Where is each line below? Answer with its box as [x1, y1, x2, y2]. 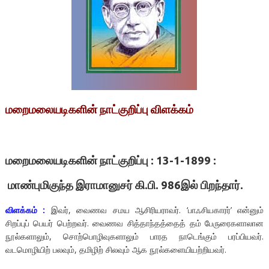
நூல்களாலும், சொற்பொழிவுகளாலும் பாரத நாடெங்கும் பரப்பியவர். [5, 230, 264, 242]
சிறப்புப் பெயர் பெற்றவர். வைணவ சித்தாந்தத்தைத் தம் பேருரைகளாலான [5, 217, 264, 229]
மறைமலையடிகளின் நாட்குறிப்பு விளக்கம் [5, 103, 193, 116]
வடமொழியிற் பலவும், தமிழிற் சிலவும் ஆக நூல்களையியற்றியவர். [5, 243, 226, 255]
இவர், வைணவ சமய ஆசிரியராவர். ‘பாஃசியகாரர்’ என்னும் [45, 204, 264, 216]
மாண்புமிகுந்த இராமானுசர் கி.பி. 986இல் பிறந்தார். [5, 178, 243, 192]
